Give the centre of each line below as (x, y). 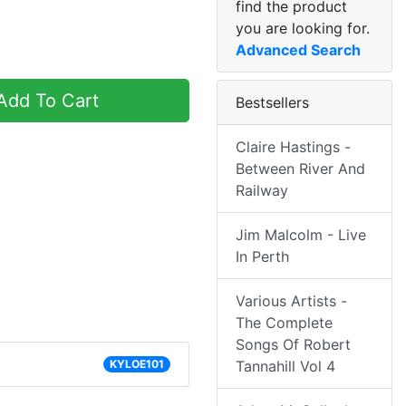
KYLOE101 (136, 364)
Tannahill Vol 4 (285, 367)
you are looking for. (303, 29)
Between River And (300, 169)
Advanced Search (298, 50)
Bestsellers (272, 103)
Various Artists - (291, 301)
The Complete (284, 323)
